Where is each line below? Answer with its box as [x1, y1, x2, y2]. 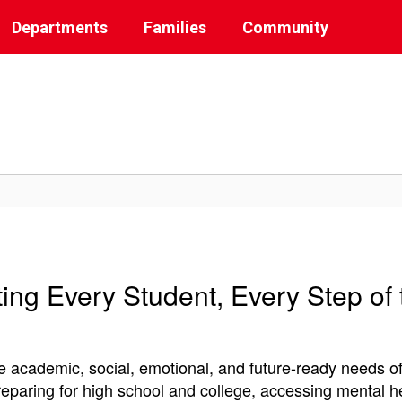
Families [144, 17, 206, 37]
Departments [12, 17, 108, 37]
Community [242, 17, 328, 37]
